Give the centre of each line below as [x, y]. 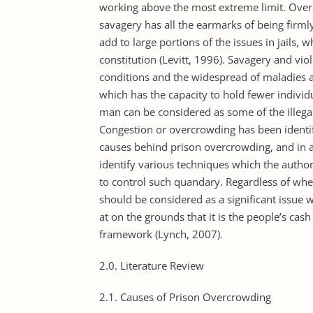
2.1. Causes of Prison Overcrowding [185, 297]
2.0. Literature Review [152, 265]
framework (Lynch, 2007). [161, 234]
